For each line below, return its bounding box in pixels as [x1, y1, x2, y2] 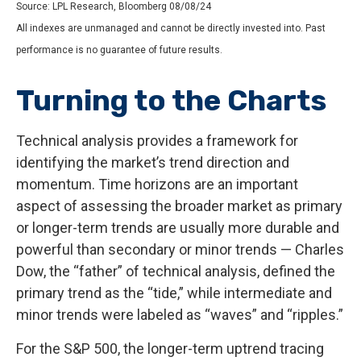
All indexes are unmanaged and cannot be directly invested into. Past [16, 22, 326, 34]
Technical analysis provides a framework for [16, 131, 298, 149]
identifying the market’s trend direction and [16, 153, 289, 171]
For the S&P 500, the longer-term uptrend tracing [16, 339, 324, 357]
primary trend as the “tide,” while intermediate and [16, 284, 332, 301]
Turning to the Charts [16, 82, 326, 118]
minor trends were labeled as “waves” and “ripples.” [16, 305, 343, 323]
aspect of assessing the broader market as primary [16, 197, 342, 214]
